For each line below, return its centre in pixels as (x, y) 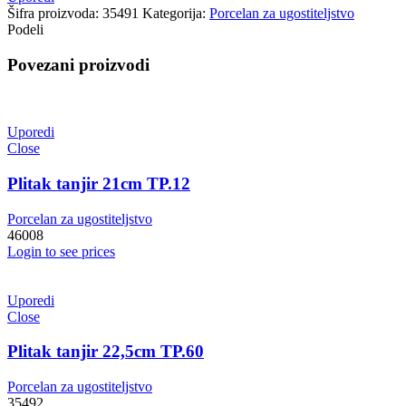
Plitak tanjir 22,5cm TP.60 (106, 352)
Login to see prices (61, 251)
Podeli (25, 29)
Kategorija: (176, 13)
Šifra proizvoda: (55, 13)
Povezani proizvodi (78, 64)
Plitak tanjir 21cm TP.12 (99, 184)
